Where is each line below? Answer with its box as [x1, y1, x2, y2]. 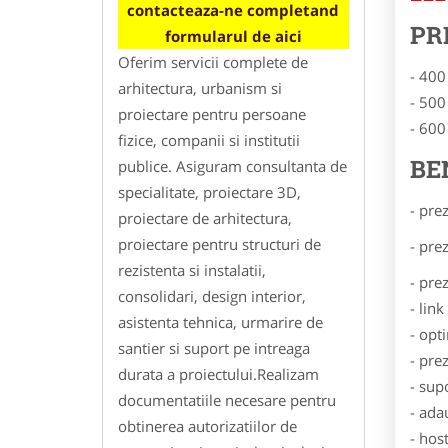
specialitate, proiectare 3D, [118, 181, 301, 202]
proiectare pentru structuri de [118, 233, 321, 254]
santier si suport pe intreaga [118, 337, 310, 358]
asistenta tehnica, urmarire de [118, 311, 323, 332]
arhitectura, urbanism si [118, 77, 282, 98]
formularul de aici [164, 25, 302, 46]
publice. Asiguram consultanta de [118, 155, 347, 176]
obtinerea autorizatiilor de [118, 415, 297, 436]
